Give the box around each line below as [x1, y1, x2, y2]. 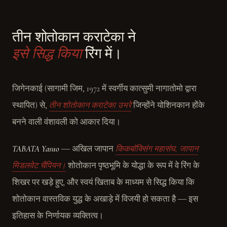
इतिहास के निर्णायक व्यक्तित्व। [12, 211, 103, 221]
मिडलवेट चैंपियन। [12, 161, 66, 171]
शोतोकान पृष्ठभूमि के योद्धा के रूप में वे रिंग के [66, 161, 200, 171]
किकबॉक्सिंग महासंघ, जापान [116, 144, 198, 154]
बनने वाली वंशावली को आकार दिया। [12, 117, 121, 127]
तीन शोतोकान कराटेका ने [12, 28, 136, 46]
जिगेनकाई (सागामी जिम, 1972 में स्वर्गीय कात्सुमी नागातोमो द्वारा [12, 84, 197, 94]
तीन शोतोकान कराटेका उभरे [49, 100, 131, 110]
